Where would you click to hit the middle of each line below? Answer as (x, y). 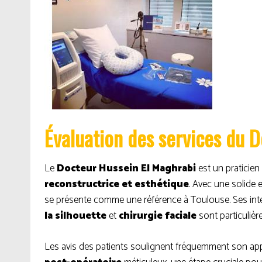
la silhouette (75, 216)
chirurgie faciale (158, 216)
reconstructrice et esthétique (117, 184)
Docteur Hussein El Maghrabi (126, 168)
